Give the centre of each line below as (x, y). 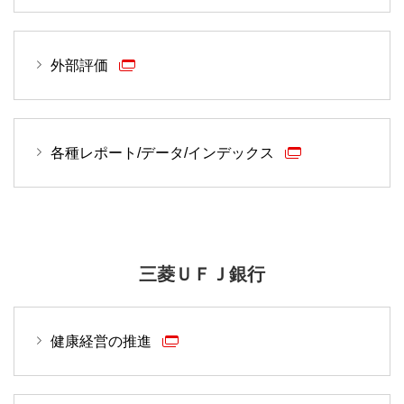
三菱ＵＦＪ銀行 (202, 275)
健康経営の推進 (103, 342)
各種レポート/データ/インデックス (164, 153)
